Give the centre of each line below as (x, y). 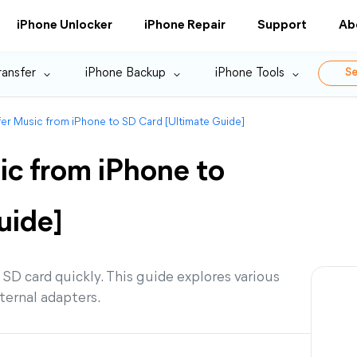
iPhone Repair (185, 25)
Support (282, 25)
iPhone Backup (126, 73)
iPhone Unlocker (65, 25)
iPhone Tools (250, 73)
